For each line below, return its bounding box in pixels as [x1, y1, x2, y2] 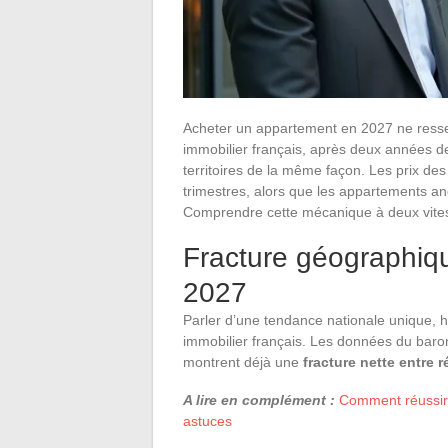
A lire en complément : [183, 391, 335, 408]
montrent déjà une [183, 353, 303, 370]
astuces [183, 412, 232, 429]
